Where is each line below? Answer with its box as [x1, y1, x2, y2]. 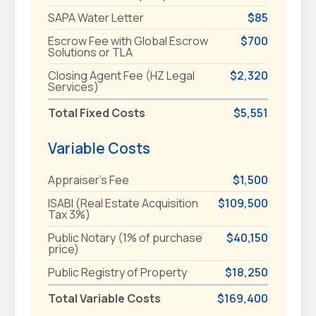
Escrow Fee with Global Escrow [47, 32, 208, 49]
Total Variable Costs [47, 290, 161, 306]
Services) [47, 78, 99, 95]
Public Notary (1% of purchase [47, 229, 202, 245]
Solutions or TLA [47, 44, 133, 60]
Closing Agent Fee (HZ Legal [47, 67, 195, 83]
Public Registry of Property [47, 264, 187, 280]
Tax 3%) [47, 206, 90, 222]
